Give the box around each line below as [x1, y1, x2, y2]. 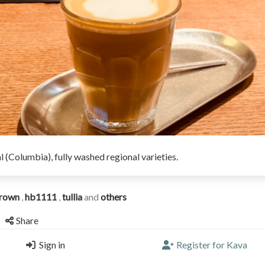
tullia [62, 191, 84, 203]
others [101, 191, 127, 203]
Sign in [39, 239, 65, 250]
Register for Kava [176, 239, 247, 250]
